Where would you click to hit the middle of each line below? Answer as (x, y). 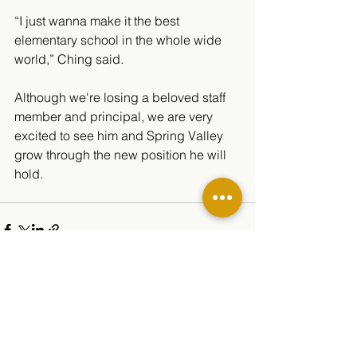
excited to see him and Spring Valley (120, 136)
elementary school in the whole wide (120, 40)
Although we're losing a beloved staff (122, 98)
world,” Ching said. (71, 59)
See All (237, 320)
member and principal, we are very (115, 117)
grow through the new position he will (122, 155)
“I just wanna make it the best (98, 21)
